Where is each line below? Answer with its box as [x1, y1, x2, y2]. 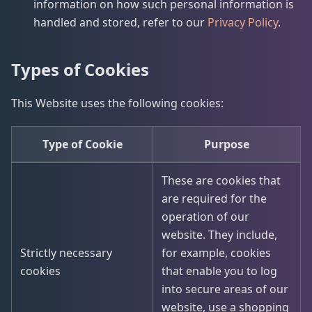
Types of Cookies [11, 58, 149, 81]
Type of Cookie [42, 136, 123, 152]
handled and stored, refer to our [33, 15, 208, 30]
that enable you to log [162, 263, 277, 279]
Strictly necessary [20, 245, 112, 260]
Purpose [204, 136, 249, 152]
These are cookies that [162, 173, 281, 188]
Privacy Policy [208, 15, 278, 30]
